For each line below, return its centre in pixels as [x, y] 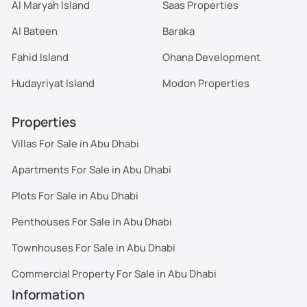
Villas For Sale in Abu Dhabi [76, 143]
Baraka [178, 31]
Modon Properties [206, 83]
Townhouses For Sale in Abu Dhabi [94, 247]
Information [48, 295]
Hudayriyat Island [53, 83]
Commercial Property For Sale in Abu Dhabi [114, 273]
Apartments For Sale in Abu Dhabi [92, 169]
